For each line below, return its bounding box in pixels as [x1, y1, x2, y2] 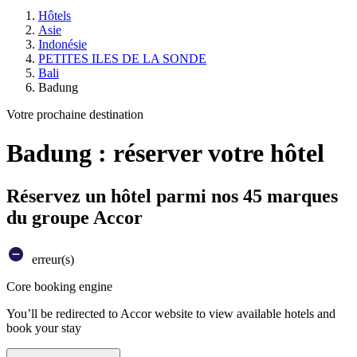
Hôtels [38, 9, 71, 22]
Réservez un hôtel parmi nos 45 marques [6, 185, 338, 206]
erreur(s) [29, 252, 74, 266]
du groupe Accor [6, 206, 143, 228]
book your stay [6, 320, 81, 335]
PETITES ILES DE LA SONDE [38, 52, 206, 65]
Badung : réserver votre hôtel [6, 139, 324, 168]
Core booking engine [6, 279, 112, 293]
